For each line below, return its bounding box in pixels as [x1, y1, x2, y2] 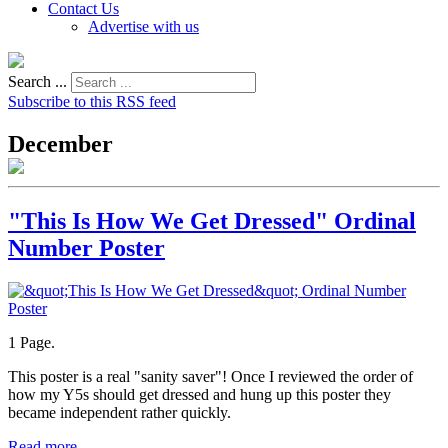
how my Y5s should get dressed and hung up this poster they [8, 385, 391, 403]
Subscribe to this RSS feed [8, 93, 176, 110]
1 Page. [8, 333, 55, 351]
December [8, 130, 113, 157]
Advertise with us [88, 18, 199, 35]
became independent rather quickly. [8, 403, 231, 421]
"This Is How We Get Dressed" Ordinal [8, 207, 416, 234]
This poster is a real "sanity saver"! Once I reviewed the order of [8, 367, 413, 385]
